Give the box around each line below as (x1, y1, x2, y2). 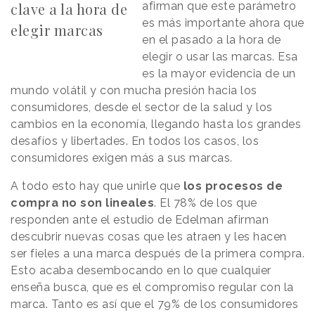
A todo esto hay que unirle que (11, 179, 180, 193)
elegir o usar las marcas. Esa (142, 50, 298, 63)
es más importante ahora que (142, 16, 304, 30)
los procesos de (180, 179, 283, 193)
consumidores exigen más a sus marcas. (11, 151, 233, 165)
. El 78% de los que (154, 196, 257, 210)
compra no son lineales (11, 196, 154, 210)
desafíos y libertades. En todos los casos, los (11, 134, 259, 148)
